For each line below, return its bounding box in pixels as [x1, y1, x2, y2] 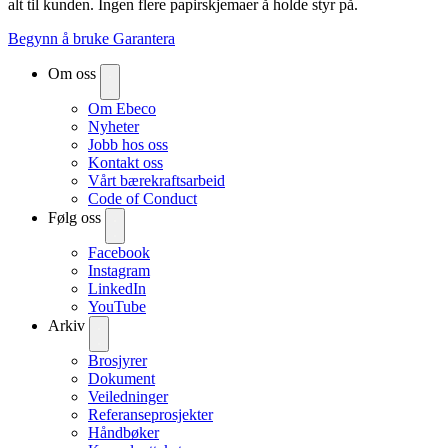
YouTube [88, 297, 146, 315]
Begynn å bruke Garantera [8, 29, 175, 47]
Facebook [88, 243, 150, 261]
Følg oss [48, 208, 101, 226]
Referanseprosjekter [88, 405, 213, 423]
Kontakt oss [88, 153, 163, 171]
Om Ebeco [88, 99, 156, 117]
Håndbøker [88, 423, 159, 441]
